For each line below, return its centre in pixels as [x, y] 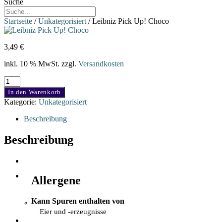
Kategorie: [21, 102]
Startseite [18, 21]
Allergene [56, 180]
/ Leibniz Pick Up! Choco [128, 21]
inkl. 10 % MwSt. [32, 63]
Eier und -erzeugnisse [73, 212]
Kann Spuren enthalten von [78, 201]
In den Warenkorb [34, 92]
